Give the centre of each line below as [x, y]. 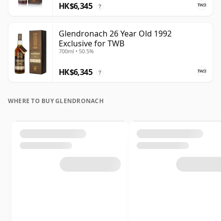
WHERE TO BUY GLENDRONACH [56, 101]
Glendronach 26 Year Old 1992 [115, 34]
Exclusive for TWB [92, 44]
